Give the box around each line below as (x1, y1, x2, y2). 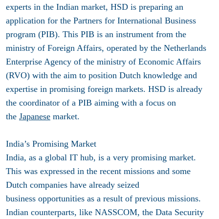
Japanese (19, 111, 50, 122)
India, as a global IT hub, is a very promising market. (6, 153, 196, 163)
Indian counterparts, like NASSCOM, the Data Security (6, 207, 204, 218)
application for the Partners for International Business (6, 16, 196, 26)
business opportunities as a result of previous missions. (6, 194, 201, 204)
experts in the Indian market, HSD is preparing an (6, 2, 183, 12)
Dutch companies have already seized (6, 180, 139, 190)
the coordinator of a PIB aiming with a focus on (6, 98, 176, 108)
